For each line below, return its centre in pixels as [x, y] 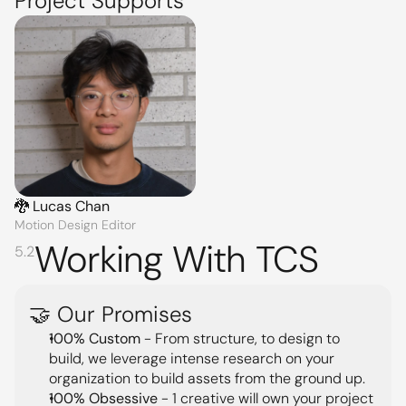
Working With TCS [177, 259]
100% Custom [95, 338]
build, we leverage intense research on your [192, 358]
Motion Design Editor [75, 225]
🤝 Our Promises [111, 314]
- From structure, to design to [240, 338]
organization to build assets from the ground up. [207, 378]
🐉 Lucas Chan [62, 206]
